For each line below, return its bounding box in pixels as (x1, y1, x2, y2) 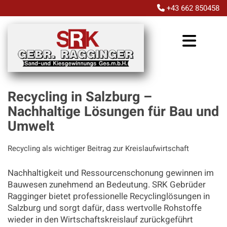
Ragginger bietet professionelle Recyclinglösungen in (8, 190, 210, 203)
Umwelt (8, 117, 54, 137)
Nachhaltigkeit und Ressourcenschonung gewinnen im (8, 167, 214, 180)
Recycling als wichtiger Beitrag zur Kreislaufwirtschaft (8, 143, 189, 155)
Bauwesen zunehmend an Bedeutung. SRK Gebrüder (8, 178, 206, 192)
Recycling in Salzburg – (8, 87, 152, 107)
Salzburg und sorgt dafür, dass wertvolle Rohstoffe (8, 202, 202, 215)
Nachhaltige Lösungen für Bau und (8, 102, 219, 122)
